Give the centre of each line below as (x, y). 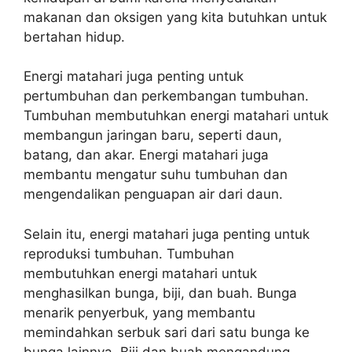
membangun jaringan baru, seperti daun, (153, 135)
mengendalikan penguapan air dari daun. (153, 194)
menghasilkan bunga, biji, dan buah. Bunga (160, 293)
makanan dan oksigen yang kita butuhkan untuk (175, 17)
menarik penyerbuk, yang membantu (139, 312)
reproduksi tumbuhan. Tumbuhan (129, 253)
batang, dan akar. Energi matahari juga (146, 155)
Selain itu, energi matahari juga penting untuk (167, 234)
